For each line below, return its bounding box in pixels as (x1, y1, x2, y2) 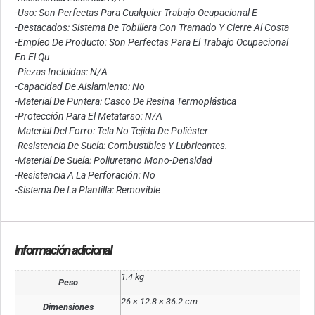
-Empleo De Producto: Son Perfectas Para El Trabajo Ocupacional (15, 37, 288, 49)
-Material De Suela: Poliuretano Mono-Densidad (15, 155, 212, 167)
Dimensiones (42, 301, 94, 312)
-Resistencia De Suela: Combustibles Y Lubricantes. (15, 140, 228, 152)
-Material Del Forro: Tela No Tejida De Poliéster (15, 125, 208, 137)
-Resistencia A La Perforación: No (15, 169, 155, 181)
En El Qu (15, 51, 49, 63)
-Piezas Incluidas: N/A (15, 66, 108, 78)
